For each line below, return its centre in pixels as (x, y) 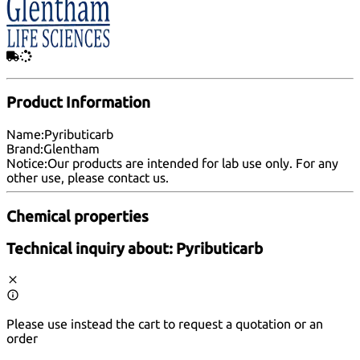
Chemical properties (78, 216)
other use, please (57, 177)
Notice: (27, 163)
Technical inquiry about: (91, 249)
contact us (137, 177)
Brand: (25, 148)
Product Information (78, 103)
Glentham (72, 148)
